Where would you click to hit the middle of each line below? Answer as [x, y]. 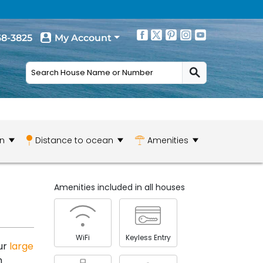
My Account [83, 38]
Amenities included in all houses [119, 187]
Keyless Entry [148, 237]
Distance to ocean [74, 140]
